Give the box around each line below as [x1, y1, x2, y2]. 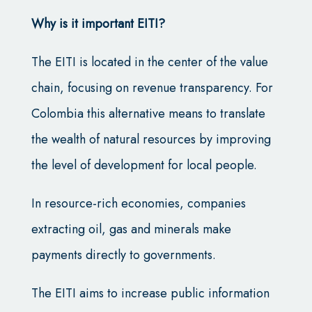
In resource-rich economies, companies [31, 194, 246, 212]
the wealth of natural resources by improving [31, 130, 271, 148]
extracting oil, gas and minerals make [31, 219, 231, 238]
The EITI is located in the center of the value [31, 52, 268, 71]
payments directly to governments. [31, 245, 216, 264]
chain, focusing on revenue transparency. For [31, 78, 273, 97]
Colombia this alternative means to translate [31, 104, 265, 123]
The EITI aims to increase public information [31, 283, 270, 302]
